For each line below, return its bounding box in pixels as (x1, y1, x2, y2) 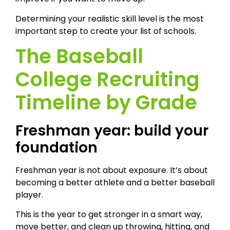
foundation (15, 137, 98, 158)
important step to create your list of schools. (15, 25, 196, 37)
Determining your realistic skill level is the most (15, 12, 204, 25)
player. (15, 188, 43, 201)
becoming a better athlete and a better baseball (15, 176, 215, 188)
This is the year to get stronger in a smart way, (15, 208, 202, 221)
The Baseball (15, 42, 143, 70)
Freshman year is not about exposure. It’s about (15, 164, 208, 176)
